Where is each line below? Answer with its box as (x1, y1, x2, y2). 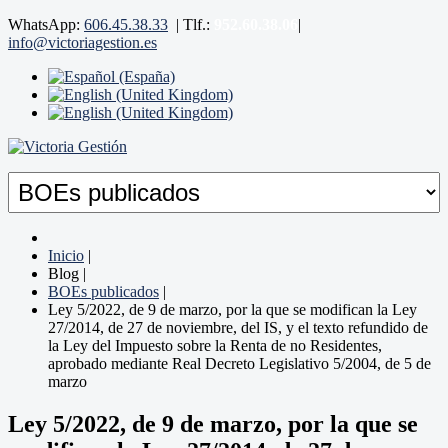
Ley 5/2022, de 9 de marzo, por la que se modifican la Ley (48, 301, 417, 318)
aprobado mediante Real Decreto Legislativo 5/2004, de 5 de (48, 355, 431, 372)
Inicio (48, 247, 84, 264)
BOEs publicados (48, 283, 159, 300)
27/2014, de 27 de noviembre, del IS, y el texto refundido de (48, 319, 428, 336)
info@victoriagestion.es (8, 34, 157, 51)
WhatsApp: (8, 16, 84, 33)
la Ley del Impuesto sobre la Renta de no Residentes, (48, 337, 382, 354)
